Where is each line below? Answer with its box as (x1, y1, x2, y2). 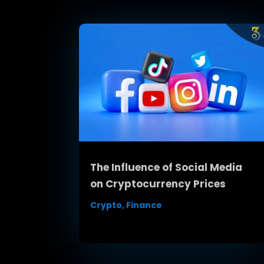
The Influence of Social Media (90, 160, 243, 174)
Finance (126, 199, 163, 211)
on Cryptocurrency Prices (90, 176, 226, 191)
